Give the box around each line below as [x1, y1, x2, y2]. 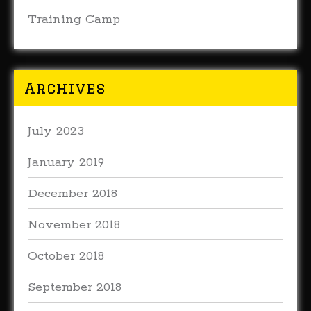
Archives [24, 79, 106, 96]
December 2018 [28, 186, 117, 201]
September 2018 [28, 280, 121, 295]
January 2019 [28, 155, 104, 170]
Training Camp [28, 12, 120, 27]
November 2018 [28, 217, 120, 233]
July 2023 [28, 124, 84, 139]
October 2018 [28, 249, 104, 264]
